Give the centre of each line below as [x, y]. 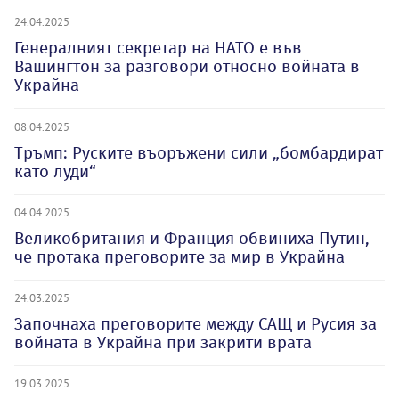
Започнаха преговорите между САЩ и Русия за [195, 324]
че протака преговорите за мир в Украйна [179, 257]
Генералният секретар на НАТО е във [158, 48]
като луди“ [55, 171]
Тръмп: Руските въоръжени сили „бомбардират [199, 153]
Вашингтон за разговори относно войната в [187, 66]
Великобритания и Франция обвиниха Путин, [192, 238]
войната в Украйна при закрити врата [163, 342]
